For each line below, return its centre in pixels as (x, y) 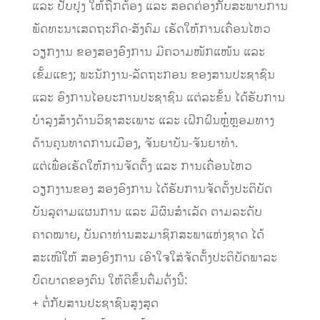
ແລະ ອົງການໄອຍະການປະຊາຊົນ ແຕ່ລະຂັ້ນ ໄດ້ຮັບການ (158, 98)
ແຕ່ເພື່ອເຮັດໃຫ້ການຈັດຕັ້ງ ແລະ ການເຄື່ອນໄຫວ (142, 167)
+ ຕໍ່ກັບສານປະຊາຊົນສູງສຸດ (95, 304)
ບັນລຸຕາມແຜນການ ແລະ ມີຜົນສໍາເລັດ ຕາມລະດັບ (147, 212)
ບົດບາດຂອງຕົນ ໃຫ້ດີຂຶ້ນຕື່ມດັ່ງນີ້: (110, 281)
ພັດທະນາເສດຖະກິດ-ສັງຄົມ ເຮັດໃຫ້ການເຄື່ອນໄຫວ (151, 30)
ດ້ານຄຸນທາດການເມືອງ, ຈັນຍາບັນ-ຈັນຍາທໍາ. (135, 144)
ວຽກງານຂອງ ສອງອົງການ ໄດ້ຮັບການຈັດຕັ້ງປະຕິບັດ (152, 190)
